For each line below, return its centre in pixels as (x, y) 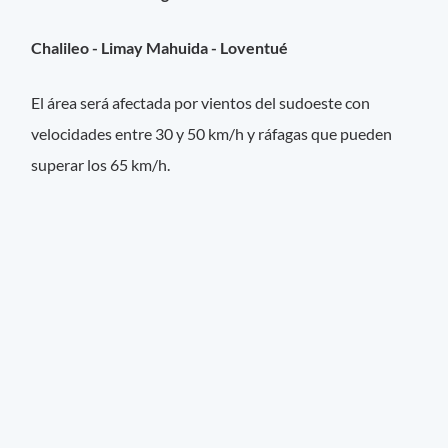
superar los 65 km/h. (101, 165)
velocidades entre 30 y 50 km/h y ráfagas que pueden (212, 134)
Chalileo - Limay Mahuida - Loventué (160, 48)
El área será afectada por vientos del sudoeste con (201, 103)
